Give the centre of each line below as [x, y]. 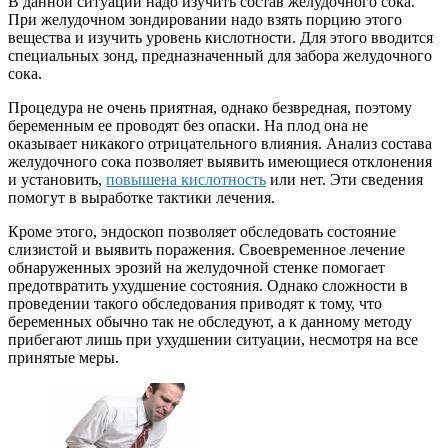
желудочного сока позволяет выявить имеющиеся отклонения [220, 162]
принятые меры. [63, 358]
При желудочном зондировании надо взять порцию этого [205, 20]
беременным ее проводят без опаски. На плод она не [188, 126]
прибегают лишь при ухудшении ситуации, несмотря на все [213, 340]
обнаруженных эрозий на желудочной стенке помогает [196, 268]
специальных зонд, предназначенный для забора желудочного [220, 56]
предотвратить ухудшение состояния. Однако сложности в [208, 286]
